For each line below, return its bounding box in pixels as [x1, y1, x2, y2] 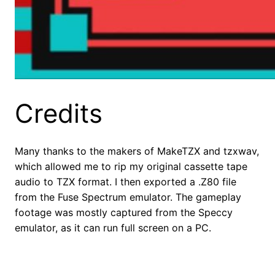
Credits [15, 98, 103, 130]
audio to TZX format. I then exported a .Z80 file [15, 176, 236, 188]
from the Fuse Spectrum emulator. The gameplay [15, 191, 241, 204]
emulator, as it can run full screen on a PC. [15, 222, 211, 234]
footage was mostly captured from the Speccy [15, 206, 233, 219]
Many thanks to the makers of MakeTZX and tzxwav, [15, 145, 259, 158]
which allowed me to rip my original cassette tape [15, 160, 247, 173]
